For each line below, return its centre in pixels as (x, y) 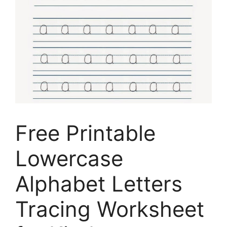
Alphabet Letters (99, 184)
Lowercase (69, 159)
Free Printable (85, 133)
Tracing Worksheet (110, 209)
